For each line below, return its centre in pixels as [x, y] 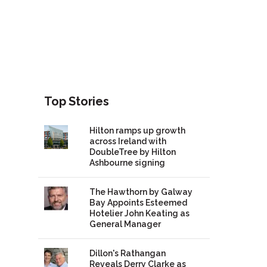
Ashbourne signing [127, 163]
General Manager [125, 224]
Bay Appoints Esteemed [138, 203]
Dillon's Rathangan [127, 254]
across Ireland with [128, 142]
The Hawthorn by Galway [141, 192]
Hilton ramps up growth [137, 131]
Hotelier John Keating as [139, 214]
